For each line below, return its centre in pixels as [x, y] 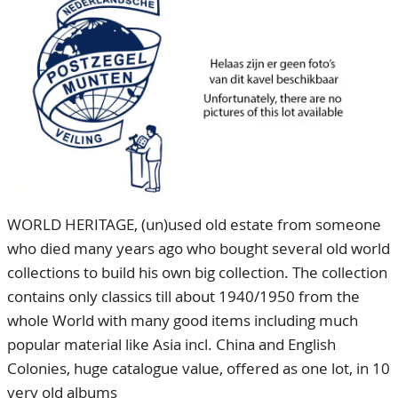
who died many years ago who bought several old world [199, 248]
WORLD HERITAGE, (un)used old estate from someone [194, 224]
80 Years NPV [65, 64]
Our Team [54, 28]
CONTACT [39, 28]
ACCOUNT [40, 64]
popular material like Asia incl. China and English [171, 344]
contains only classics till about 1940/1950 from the [183, 296]
